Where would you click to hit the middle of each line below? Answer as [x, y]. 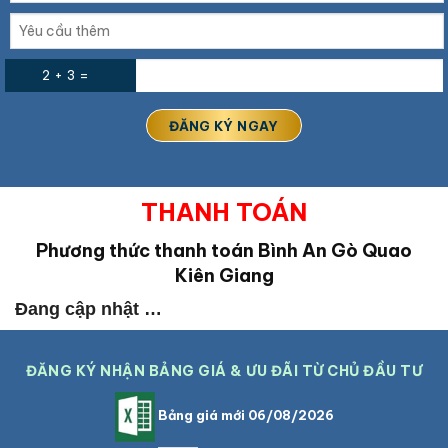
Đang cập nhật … [88, 308]
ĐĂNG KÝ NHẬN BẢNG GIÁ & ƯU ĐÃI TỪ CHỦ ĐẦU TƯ [224, 370]
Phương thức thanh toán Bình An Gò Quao [224, 250]
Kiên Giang [224, 275]
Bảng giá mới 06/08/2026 [244, 415]
